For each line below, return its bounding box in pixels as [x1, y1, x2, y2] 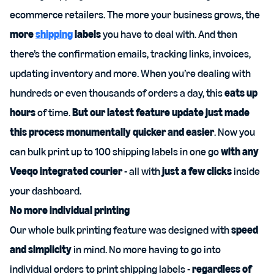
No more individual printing [10, 204, 130, 217]
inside [232, 165, 260, 178]
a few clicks [181, 165, 232, 178]
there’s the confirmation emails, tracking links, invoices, [10, 47, 251, 61]
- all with [122, 165, 162, 178]
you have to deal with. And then [101, 28, 237, 41]
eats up [224, 86, 257, 100]
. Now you [214, 125, 255, 139]
